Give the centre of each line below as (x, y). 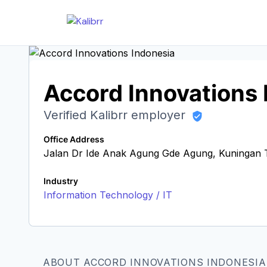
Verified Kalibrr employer (116, 115)
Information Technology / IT (108, 195)
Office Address (74, 139)
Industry (61, 181)
